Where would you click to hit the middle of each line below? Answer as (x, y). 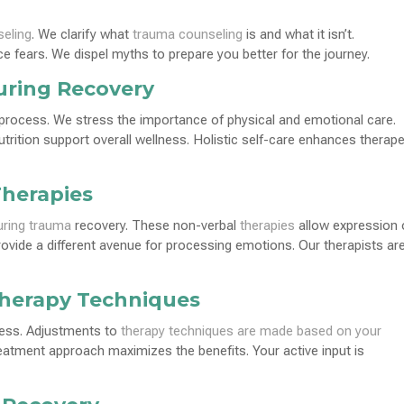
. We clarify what (83, 34)
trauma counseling (188, 34)
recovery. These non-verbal (156, 225)
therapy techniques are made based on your (252, 331)
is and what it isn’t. (299, 34)
